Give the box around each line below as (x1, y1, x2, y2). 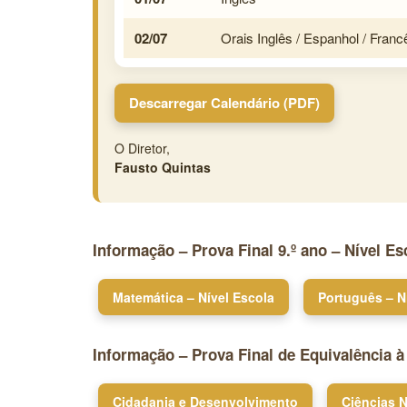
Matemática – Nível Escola (113, 288, 274, 307)
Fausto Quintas (114, 158, 211, 177)
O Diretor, (114, 139, 170, 158)
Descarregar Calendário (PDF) (129, 93, 320, 114)
